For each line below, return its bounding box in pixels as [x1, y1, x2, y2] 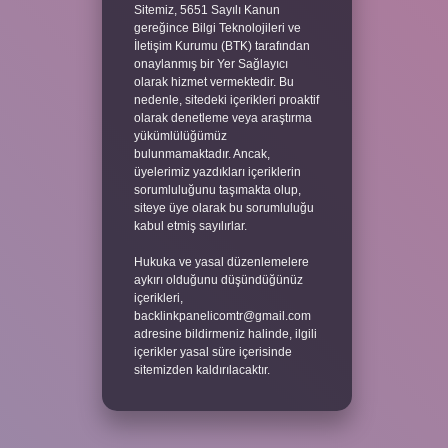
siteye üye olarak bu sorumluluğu [133, 200, 314, 215]
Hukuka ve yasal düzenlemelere [133, 254, 309, 269]
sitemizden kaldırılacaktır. [133, 362, 270, 377]
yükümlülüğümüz [133, 128, 227, 143]
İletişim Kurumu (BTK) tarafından [133, 38, 310, 53]
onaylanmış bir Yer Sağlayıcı [133, 56, 288, 71]
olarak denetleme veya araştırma [133, 110, 312, 125]
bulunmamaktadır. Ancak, [133, 146, 270, 161]
